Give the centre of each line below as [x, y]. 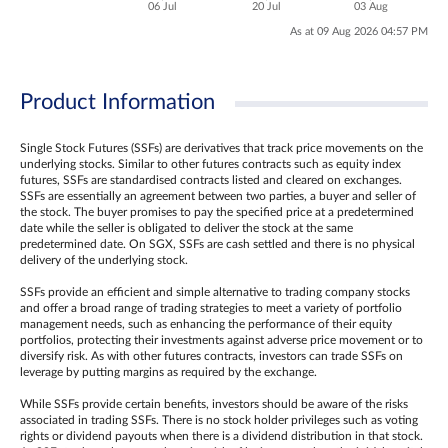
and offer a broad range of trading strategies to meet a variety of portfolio [211, 308]
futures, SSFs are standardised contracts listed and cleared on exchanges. [211, 180]
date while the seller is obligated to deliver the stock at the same [186, 228]
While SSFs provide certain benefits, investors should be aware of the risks [214, 404]
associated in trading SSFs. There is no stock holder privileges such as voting [219, 420]
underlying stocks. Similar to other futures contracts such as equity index [210, 164]
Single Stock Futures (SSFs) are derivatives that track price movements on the [221, 148]
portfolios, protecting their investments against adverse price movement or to [221, 340]
